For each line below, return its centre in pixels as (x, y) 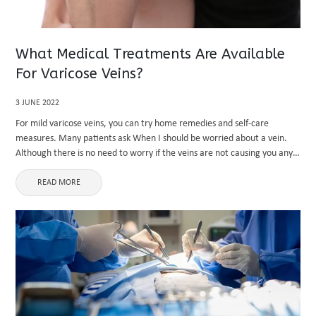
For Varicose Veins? (80, 74)
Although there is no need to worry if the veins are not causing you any (154, 153)
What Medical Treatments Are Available (151, 54)
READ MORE (59, 183)
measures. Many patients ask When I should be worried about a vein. (152, 139)
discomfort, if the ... (55, 168)
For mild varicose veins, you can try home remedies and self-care (142, 124)
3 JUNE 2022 (38, 103)
